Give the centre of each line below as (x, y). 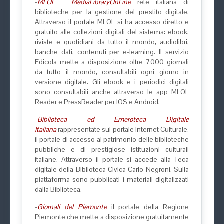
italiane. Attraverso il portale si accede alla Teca (112, 159)
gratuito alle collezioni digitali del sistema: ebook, (112, 32)
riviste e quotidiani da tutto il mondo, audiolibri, (112, 42)
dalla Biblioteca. (58, 189)
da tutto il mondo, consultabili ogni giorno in (112, 72)
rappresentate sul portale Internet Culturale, (123, 129)
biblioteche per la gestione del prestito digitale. (112, 12)
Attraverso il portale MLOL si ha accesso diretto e (112, 22)
